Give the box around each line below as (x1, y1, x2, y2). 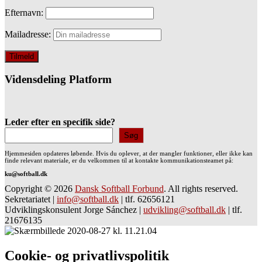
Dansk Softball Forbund (75, 184, 164, 194)
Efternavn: (5, 7, 46, 18)
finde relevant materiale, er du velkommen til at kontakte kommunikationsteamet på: (5, 157, 233, 164)
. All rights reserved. (164, 184, 238, 194)
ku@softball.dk (5, 170, 47, 178)
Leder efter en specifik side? (5, 117, 115, 127)
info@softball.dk (57, 194, 119, 205)
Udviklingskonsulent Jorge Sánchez (5, 205, 139, 215)
